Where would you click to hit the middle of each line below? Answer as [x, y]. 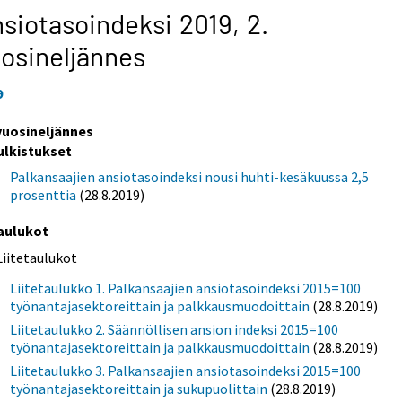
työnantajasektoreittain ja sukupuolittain [139, 388]
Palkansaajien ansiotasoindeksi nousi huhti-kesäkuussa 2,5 [190, 176]
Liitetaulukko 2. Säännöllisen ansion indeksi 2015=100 [175, 329]
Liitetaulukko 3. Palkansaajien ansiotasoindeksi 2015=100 [186, 370]
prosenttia [44, 194]
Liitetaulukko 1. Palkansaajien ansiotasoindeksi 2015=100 [186, 288]
